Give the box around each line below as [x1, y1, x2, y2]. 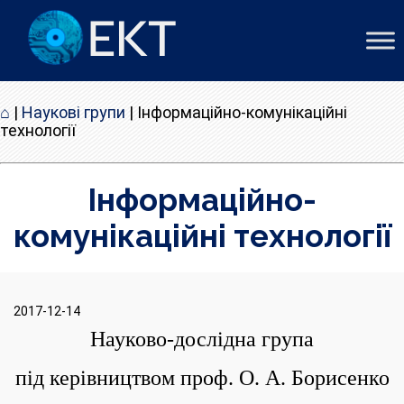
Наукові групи [22, 103, 125, 122]
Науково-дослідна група [90, 327, 314, 351]
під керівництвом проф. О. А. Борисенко [14, 366, 390, 390]
